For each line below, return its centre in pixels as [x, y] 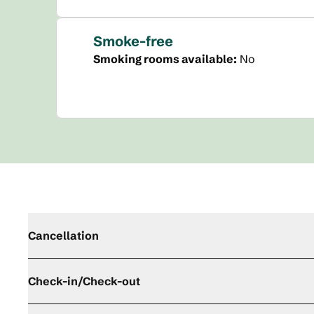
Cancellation [63, 235]
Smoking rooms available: [165, 59]
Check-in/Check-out [84, 281]
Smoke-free [133, 41]
